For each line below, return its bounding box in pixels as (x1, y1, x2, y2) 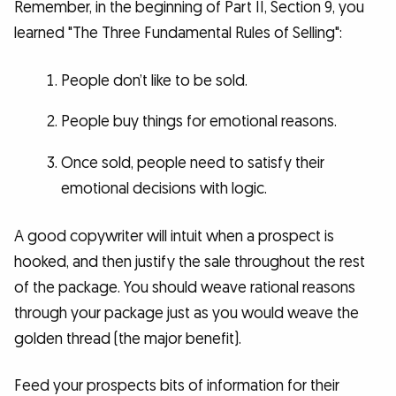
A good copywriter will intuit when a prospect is (14, 225, 334, 247)
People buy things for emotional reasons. (60, 111, 337, 133)
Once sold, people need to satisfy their (60, 152, 324, 173)
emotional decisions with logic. (60, 178, 267, 199)
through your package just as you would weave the (14, 302, 359, 324)
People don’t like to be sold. (60, 70, 247, 91)
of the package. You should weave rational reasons (14, 277, 355, 298)
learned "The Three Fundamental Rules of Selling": (14, 23, 342, 44)
